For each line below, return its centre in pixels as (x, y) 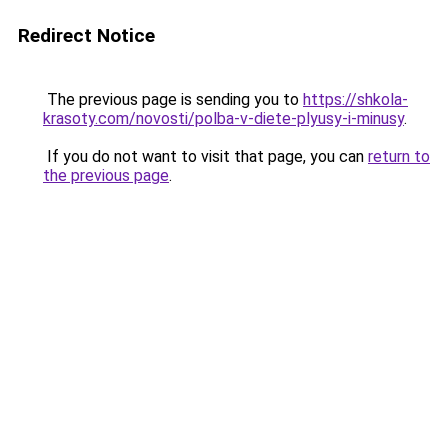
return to (399, 156)
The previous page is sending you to (173, 99)
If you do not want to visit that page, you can (205, 156)
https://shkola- (355, 99)
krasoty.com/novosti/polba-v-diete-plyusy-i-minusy (223, 118)
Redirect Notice (86, 35)
